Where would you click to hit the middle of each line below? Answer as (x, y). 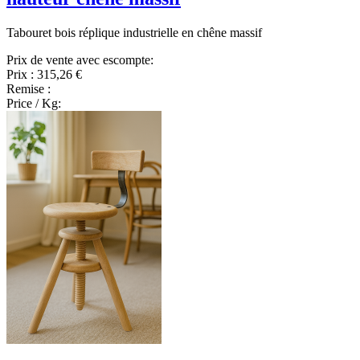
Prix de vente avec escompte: (80, 59)
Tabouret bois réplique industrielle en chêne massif (134, 32)
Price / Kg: (34, 103)
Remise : (29, 88)
